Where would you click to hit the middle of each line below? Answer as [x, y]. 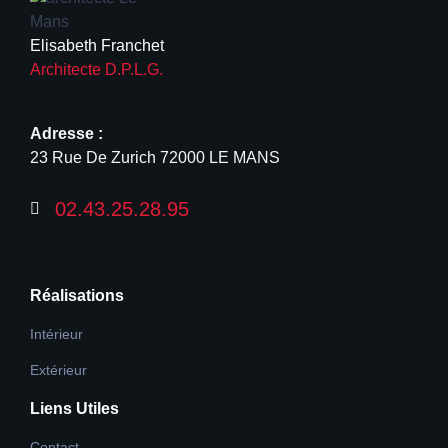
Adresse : [66, 133]
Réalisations [77, 295]
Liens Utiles [74, 408]
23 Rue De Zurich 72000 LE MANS [155, 157]
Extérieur [58, 369]
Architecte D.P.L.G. [96, 69]
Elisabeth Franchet [97, 45]
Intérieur [56, 333]
